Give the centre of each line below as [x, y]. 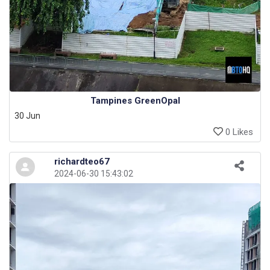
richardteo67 [82, 162]
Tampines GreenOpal [135, 101]
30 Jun [27, 116]
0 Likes [238, 132]
